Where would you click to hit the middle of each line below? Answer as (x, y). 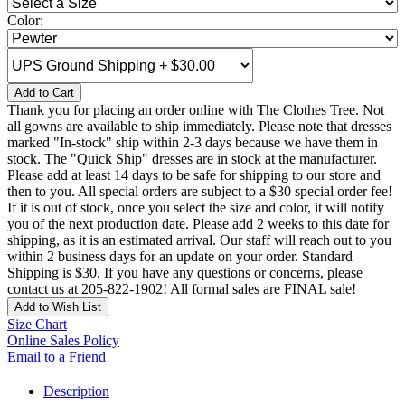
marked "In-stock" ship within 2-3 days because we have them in (193, 143)
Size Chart (37, 325)
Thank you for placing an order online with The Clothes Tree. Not (196, 110)
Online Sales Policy (63, 341)
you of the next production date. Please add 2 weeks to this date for (198, 224)
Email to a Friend (57, 357)
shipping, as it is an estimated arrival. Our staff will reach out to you (199, 240)
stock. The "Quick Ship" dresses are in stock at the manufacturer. (192, 159)
